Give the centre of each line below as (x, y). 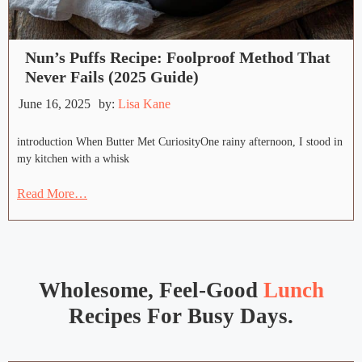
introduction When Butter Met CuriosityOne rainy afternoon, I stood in (180, 142)
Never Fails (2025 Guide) (112, 77)
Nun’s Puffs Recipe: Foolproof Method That (178, 58)
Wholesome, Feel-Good (151, 290)
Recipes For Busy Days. (181, 316)
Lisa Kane (144, 104)
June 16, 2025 (55, 104)
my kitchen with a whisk (73, 159)
